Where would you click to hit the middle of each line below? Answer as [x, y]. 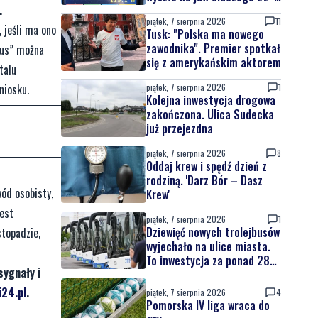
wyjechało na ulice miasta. [208, 246]
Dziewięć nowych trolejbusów [213, 232]
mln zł [160, 275]
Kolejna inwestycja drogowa [211, 100]
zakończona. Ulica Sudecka [210, 114]
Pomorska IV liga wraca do [208, 305]
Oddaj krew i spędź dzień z [207, 166]
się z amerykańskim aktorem [214, 62]
